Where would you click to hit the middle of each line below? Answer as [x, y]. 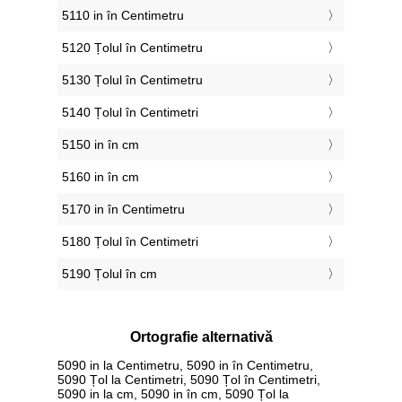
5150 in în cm [100, 145]
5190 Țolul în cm [109, 274]
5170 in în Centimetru [123, 210]
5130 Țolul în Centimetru [132, 80]
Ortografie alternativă [201, 337]
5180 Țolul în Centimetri [130, 242]
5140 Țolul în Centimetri [130, 113]
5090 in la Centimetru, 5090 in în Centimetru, [185, 365]
